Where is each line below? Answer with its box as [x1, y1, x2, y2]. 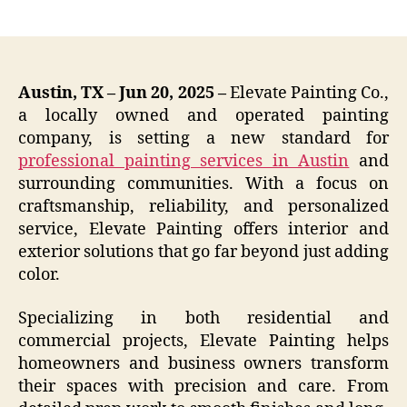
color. [18, 264, 60, 286]
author [100, 2, 143, 20]
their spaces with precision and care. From [18, 375, 389, 397]
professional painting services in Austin [18, 151, 350, 173]
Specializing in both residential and [18, 307, 389, 329]
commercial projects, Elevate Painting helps [18, 330, 389, 352]
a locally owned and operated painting [18, 105, 389, 127]
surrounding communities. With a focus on [18, 174, 389, 195]
